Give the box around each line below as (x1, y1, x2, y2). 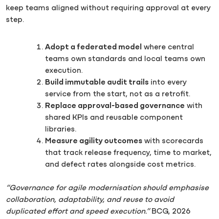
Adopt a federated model (45, 44, 142, 51)
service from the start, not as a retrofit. (45, 90, 190, 98)
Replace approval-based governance (45, 102, 185, 110)
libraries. (45, 126, 76, 133)
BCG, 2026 (150, 208, 191, 216)
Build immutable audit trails (45, 79, 149, 87)
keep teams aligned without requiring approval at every (6, 4, 211, 12)
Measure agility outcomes (45, 137, 142, 145)
